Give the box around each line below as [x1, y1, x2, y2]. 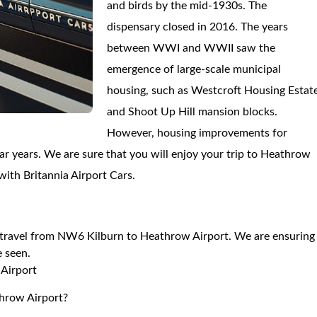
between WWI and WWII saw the [107, 42, 276, 54]
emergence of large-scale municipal [107, 64, 282, 75]
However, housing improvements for [107, 127, 288, 139]
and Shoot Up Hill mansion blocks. [107, 106, 278, 117]
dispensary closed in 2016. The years [107, 21, 289, 33]
